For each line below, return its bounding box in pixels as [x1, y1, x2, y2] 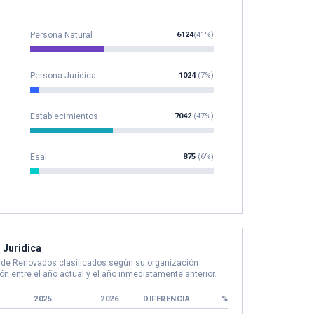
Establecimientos [29, 111, 98, 121]
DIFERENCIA [143, 294, 190, 303]
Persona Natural [29, 30, 93, 40]
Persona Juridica [29, 71, 96, 81]
